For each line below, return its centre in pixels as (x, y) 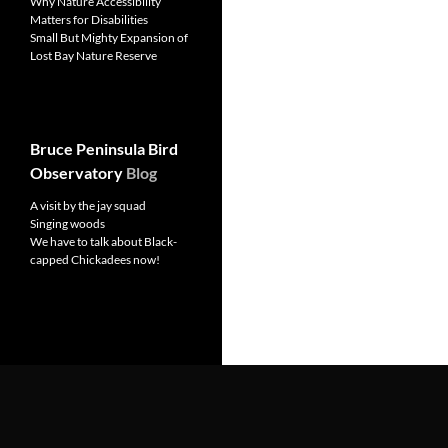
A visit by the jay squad (88, 206)
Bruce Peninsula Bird (104, 149)
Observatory (76, 173)
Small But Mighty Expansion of (109, 38)
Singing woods (67, 224)
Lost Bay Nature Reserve (93, 56)
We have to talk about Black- (103, 242)
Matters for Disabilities (89, 20)
